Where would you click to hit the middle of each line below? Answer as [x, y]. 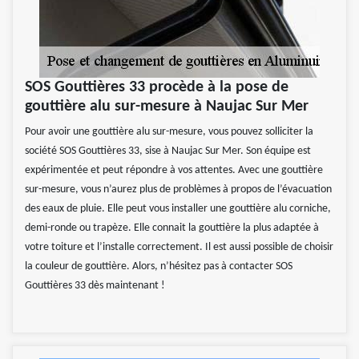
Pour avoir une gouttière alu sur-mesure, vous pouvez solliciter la [169, 132]
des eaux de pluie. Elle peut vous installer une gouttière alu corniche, [178, 209]
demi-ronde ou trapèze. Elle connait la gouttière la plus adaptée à [172, 228]
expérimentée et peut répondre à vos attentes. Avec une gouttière [174, 171]
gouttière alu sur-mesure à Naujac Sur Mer [167, 107]
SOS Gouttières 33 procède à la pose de [157, 88]
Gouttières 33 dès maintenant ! [95, 286]
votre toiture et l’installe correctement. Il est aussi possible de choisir [179, 248]
